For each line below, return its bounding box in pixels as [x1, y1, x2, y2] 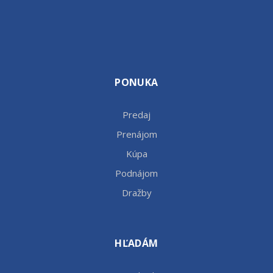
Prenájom [116, 127, 157, 140]
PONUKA [115, 75, 158, 89]
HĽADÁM [115, 236, 158, 250]
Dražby [121, 186, 152, 199]
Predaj [122, 108, 151, 121]
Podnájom [115, 166, 158, 179]
